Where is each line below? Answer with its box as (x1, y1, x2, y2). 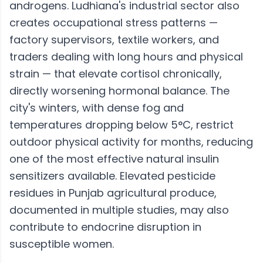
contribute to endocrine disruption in (9, 220, 201, 234)
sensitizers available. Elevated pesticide (9, 168, 215, 183)
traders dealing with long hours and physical (9, 49, 243, 64)
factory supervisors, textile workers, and (9, 32, 219, 47)
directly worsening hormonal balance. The (9, 83, 230, 98)
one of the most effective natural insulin (9, 151, 219, 166)
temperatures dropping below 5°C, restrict (9, 117, 234, 132)
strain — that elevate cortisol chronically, (9, 66, 222, 81)
